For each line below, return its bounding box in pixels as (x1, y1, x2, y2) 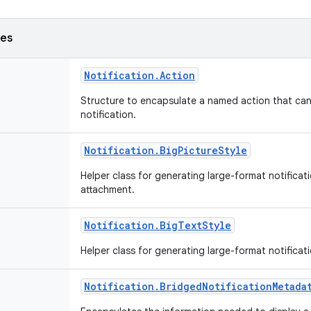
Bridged (160, 280, 202, 293)
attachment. (81, 183, 137, 196)
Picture (178, 144, 218, 157)
